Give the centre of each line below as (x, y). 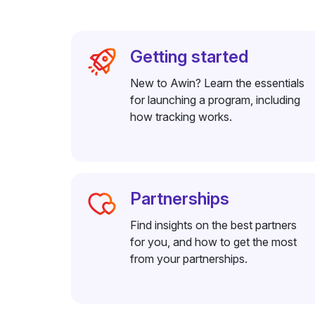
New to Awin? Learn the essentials (217, 83)
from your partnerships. (188, 259)
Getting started (189, 57)
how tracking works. (181, 117)
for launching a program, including (215, 100)
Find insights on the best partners (213, 225)
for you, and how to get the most (213, 242)
